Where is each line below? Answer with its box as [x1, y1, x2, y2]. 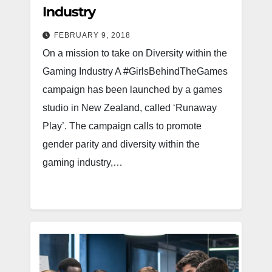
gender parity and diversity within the [42, 139, 200, 149]
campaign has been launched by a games [42, 84, 222, 95]
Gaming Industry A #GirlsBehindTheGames [42, 66, 228, 76]
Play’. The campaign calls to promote [42, 121, 202, 131]
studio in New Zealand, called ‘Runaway [42, 103, 217, 113]
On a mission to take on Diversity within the [42, 48, 227, 58]
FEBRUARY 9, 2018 [54, 31, 131, 39]
